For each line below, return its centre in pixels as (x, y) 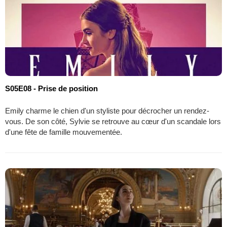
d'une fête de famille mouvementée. (64, 132)
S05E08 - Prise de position (51, 88)
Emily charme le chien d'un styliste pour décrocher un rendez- (107, 110)
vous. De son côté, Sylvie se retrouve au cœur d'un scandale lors (113, 121)
